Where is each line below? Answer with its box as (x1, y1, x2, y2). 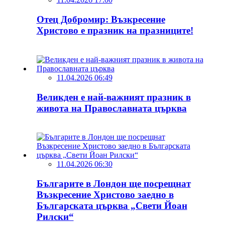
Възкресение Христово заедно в (36, 189, 174, 200)
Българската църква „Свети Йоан (36, 200, 187, 211)
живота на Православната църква (36, 102, 187, 114)
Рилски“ (36, 211, 74, 222)
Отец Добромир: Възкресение (36, 14, 165, 25)
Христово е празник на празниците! (36, 25, 193, 36)
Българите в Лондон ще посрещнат (36, 178, 191, 189)
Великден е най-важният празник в (36, 91, 191, 102)
